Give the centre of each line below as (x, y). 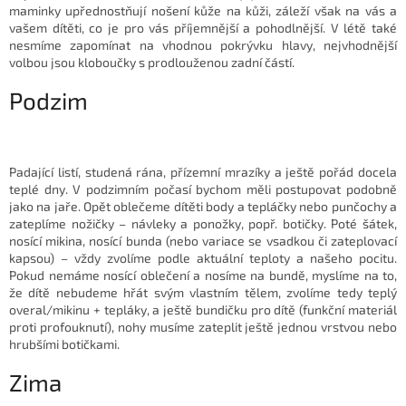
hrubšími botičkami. (64, 344)
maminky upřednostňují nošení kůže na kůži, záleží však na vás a (203, 10)
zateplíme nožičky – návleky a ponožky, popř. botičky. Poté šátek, (203, 224)
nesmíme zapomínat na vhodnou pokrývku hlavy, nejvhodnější (203, 44)
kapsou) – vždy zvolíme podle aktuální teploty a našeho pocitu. (203, 258)
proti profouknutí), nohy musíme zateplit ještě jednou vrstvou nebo (203, 327)
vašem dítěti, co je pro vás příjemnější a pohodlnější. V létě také (203, 27)
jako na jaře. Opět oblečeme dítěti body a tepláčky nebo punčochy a (203, 207)
